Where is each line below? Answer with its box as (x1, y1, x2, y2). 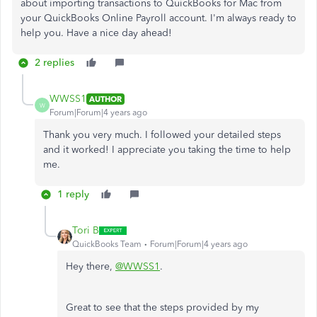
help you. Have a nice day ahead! (21, 27, 172, 39)
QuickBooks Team (72, 239, 142, 249)
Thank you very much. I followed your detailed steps (43, 129, 281, 141)
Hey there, (66, 260, 115, 272)
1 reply (57, 188, 89, 200)
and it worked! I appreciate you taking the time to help (43, 144, 291, 156)
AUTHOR (89, 93, 122, 104)
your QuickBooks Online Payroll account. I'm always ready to (21, 12, 296, 24)
